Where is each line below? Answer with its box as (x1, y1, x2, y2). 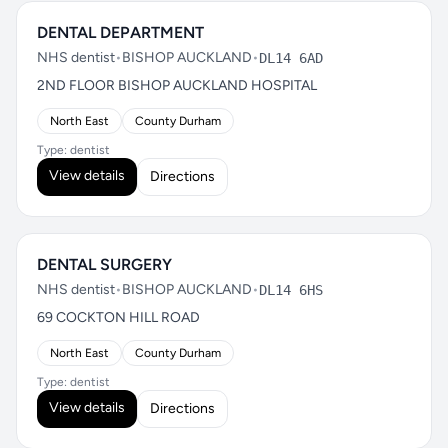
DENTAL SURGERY (37, 255, 172, 274)
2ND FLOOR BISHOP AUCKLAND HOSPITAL (37, 77, 317, 94)
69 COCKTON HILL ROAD (37, 309, 200, 326)
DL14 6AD (259, 50, 323, 66)
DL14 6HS (259, 282, 323, 298)
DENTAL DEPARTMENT (37, 23, 204, 42)
